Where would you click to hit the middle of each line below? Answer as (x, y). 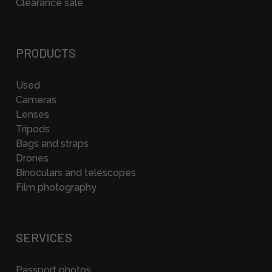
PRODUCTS (46, 53)
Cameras (36, 100)
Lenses (32, 114)
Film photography (56, 187)
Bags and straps (52, 144)
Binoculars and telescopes (76, 173)
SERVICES (44, 237)
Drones (32, 158)
